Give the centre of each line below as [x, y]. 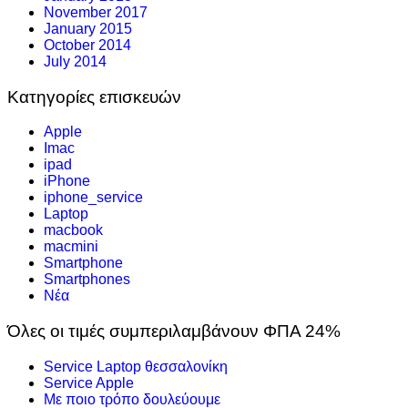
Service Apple [89, 382]
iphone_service [93, 198]
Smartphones [87, 280]
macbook [73, 230]
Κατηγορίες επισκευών [94, 97]
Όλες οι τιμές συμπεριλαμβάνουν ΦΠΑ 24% [174, 331]
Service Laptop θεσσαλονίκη [136, 366]
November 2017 [96, 12]
